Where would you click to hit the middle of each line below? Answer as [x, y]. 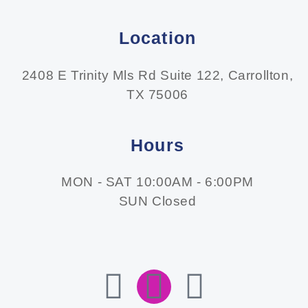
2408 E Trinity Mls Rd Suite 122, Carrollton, [157, 75]
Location [157, 38]
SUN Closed [157, 201]
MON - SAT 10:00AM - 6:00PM [157, 182]
